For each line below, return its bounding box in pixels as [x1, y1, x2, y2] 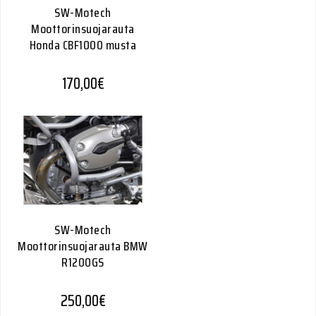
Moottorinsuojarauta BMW [18, 236, 148, 256]
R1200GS [61, 253, 104, 272]
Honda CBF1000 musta [29, 35, 137, 55]
